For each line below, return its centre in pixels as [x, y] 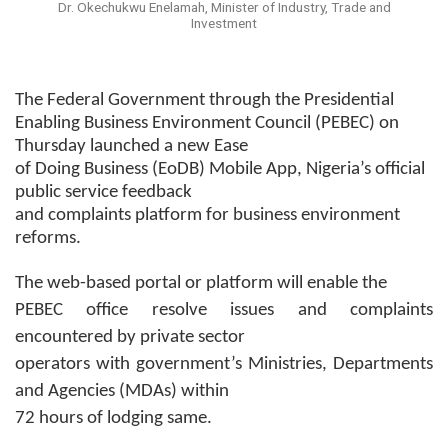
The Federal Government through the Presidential [204, 100]
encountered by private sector [130, 337]
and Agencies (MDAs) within [122, 391]
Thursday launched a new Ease [131, 146]
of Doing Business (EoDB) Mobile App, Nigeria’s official [220, 169]
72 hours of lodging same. [113, 418]
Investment [224, 22]
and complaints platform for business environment [207, 215]
